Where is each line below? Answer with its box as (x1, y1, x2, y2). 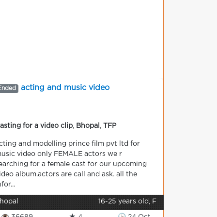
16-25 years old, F (98, 199, 156, 204)
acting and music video (20, 84, 109, 92)
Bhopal (76, 123, 100, 129)
